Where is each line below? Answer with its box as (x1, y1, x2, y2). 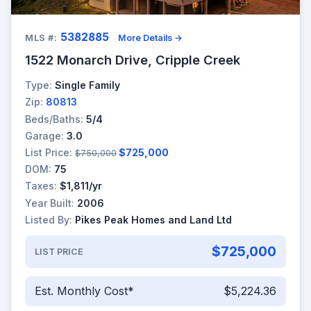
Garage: (25, 129, 64, 142)
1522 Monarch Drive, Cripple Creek (25, 52, 240, 68)
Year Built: (25, 196, 74, 209)
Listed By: (25, 213, 72, 226)
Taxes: (25, 180, 57, 192)
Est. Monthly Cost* (34, 284, 134, 299)
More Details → (118, 33, 183, 44)
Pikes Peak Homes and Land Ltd (75, 213, 232, 226)
